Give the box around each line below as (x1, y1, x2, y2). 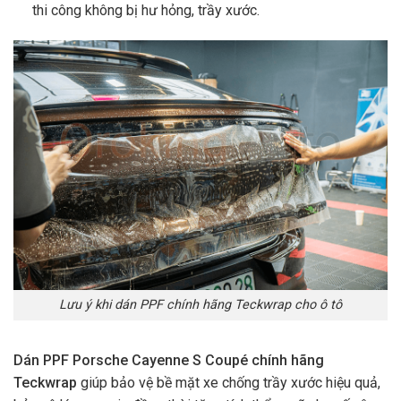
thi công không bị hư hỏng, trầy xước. (31, 2, 260, 20)
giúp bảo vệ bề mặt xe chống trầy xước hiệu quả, (81, 374, 380, 392)
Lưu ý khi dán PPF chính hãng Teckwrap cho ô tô (59, 297, 342, 313)
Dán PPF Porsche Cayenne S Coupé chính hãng (13, 352, 324, 370)
